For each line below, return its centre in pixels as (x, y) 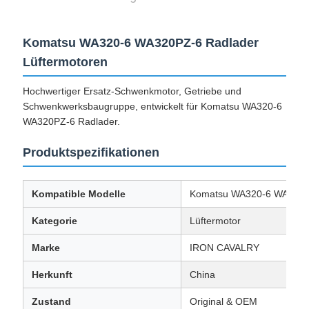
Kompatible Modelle (78, 194)
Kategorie (54, 221)
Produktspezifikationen (91, 153)
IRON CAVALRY (224, 248)
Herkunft (52, 275)
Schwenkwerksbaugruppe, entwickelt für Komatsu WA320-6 (152, 107)
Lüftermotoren (65, 62)
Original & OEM (223, 302)
